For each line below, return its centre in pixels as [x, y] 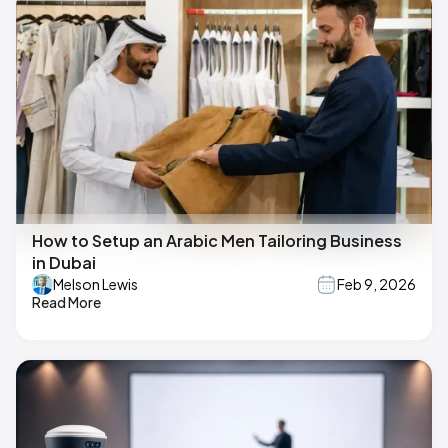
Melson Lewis [95, 284]
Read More [66, 301]
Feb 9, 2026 [376, 284]
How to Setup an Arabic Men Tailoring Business [217, 240]
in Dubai [64, 262]
